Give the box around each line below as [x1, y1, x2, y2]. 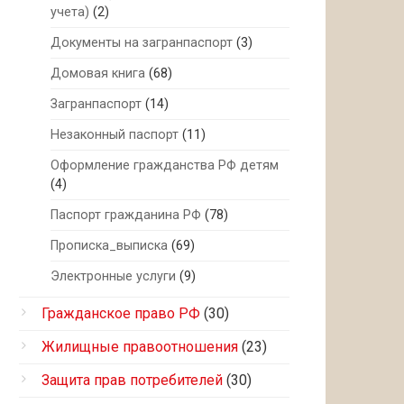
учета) [50, 5, 89, 20]
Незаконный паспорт [50, 127, 179, 142]
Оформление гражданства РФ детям [50, 158, 279, 173]
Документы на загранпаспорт [50, 35, 233, 50]
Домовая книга [50, 66, 145, 81]
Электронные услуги [50, 269, 176, 284]
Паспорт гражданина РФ [50, 207, 201, 223]
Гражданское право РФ [41, 305, 200, 322]
